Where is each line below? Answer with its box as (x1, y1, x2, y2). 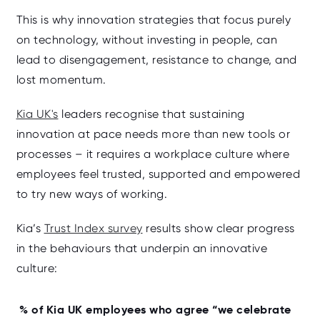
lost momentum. (16, 72, 106, 86)
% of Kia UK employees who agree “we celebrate (19, 301, 291, 317)
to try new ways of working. (16, 186, 167, 201)
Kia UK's (16, 106, 59, 121)
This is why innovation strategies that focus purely (16, 12, 291, 26)
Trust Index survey (44, 221, 143, 235)
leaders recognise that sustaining (58, 106, 245, 121)
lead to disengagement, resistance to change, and (16, 52, 297, 66)
